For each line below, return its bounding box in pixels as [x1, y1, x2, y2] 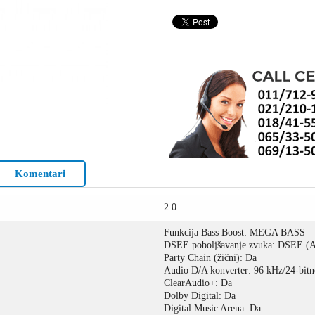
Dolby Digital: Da [164, 290, 236, 301]
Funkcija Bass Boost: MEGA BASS [164, 227, 306, 238]
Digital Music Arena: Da [164, 303, 264, 314]
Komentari [15, 168, 66, 179]
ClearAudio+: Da [164, 278, 233, 288]
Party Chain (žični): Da [164, 252, 257, 263]
